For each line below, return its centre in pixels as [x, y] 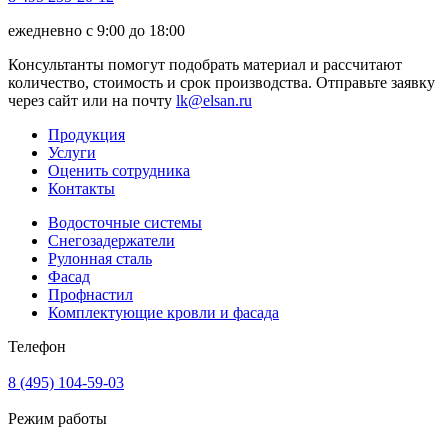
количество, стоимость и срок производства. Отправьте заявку [221, 82]
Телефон [37, 346]
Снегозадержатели [111, 240]
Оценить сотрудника [119, 170]
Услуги [72, 152]
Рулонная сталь [100, 258]
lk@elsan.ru [214, 100]
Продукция [86, 134]
